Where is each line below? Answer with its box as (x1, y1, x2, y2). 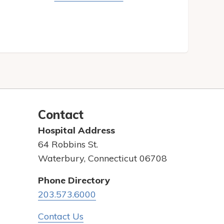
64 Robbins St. (38, 138, 98, 150)
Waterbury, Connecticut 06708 (38, 152, 167, 164)
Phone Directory (38, 174, 110, 186)
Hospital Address (38, 124, 115, 136)
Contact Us (38, 210, 83, 222)
